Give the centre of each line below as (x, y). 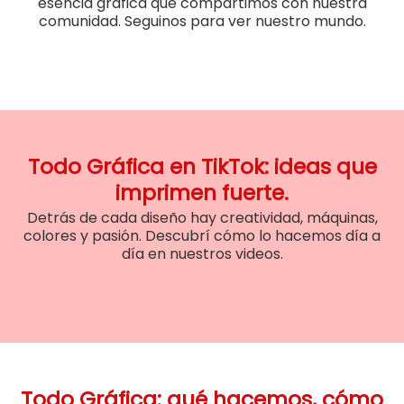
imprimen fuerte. (202, 193)
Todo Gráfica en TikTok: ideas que (202, 166)
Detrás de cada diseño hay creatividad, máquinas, (202, 218)
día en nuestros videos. (202, 254)
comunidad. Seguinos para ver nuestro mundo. (202, 21)
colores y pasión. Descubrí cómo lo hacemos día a (202, 236)
